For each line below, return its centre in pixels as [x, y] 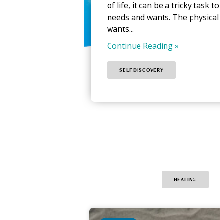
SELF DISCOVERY [141, 70]
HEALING [185, 179]
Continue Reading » [143, 46]
